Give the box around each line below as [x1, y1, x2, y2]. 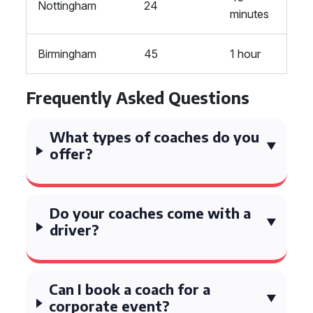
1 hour [230, 47, 261, 61]
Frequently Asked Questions [26, 87, 249, 108]
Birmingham [38, 47, 96, 61]
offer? [50, 145, 94, 162]
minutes [230, 7, 269, 21]
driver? [50, 221, 100, 238]
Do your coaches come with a [50, 204, 252, 221]
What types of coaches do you [50, 128, 260, 145]
